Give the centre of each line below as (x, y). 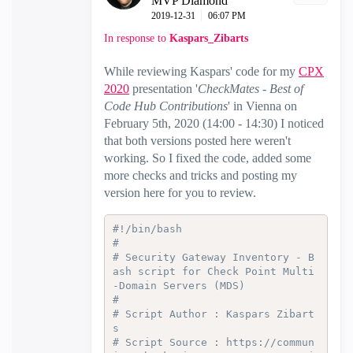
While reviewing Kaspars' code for (192, 71)
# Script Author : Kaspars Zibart (213, 314)
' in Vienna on (262, 106)
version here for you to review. (180, 192)
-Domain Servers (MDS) (178, 286)
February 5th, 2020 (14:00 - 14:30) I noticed (214, 123)
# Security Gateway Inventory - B (213, 257)
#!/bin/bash (147, 229)
